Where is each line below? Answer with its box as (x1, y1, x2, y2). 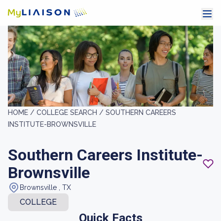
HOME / (8, 109, 37, 116)
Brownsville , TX (20, 184, 71, 191)
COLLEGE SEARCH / (37, 109, 106, 116)
